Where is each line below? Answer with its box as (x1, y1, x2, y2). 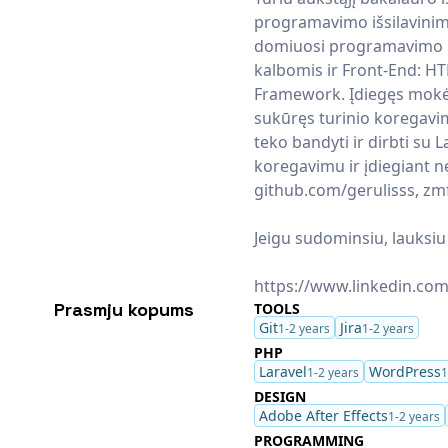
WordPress (368, 361, 441, 381)
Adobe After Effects (258, 405, 388, 425)
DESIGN (253, 387, 306, 406)
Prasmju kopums (53, 298, 194, 321)
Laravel (258, 361, 307, 381)
